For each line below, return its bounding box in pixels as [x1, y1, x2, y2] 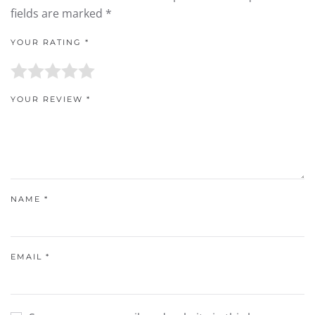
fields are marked [11, 6, 105, 21]
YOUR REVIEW [11, 94, 86, 104]
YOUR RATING [11, 37, 85, 47]
